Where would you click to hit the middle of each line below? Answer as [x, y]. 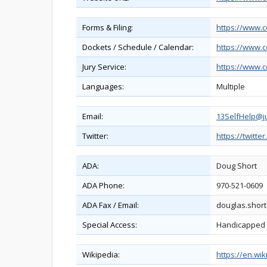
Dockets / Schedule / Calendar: [138, 47]
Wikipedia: [101, 254]
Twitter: [95, 136]
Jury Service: [104, 67]
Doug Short [237, 166]
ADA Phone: [103, 185]
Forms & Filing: [108, 27]
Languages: [103, 86]
